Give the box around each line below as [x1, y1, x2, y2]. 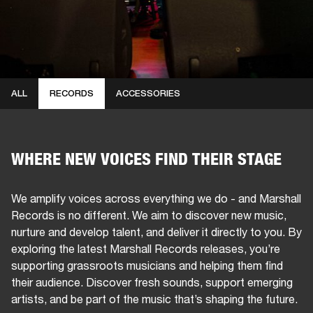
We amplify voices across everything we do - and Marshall [11, 191, 301, 205]
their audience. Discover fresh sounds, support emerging [11, 275, 293, 289]
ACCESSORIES [116, 88, 180, 99]
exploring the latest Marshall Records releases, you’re [11, 241, 280, 255]
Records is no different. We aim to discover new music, [11, 208, 286, 221]
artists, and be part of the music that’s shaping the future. [11, 291, 298, 305]
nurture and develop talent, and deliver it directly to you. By [11, 224, 302, 238]
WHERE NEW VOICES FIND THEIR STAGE [11, 148, 282, 169]
